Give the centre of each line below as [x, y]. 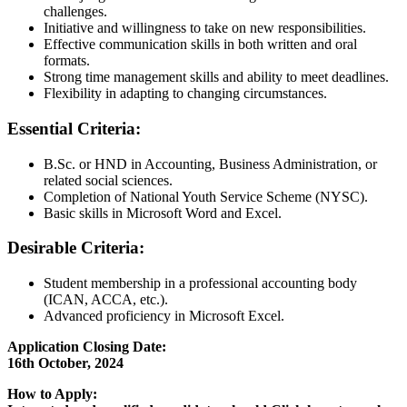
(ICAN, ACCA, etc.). [106, 300]
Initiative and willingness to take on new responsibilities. [205, 28]
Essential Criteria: [74, 128]
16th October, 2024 [65, 363]
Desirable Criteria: [76, 248]
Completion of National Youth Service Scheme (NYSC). [206, 196]
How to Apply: [52, 394]
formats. [67, 61]
